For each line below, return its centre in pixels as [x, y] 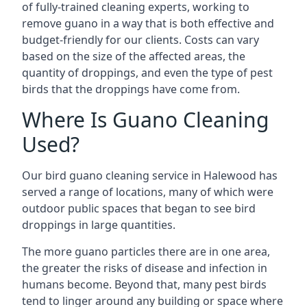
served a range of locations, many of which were [148, 192]
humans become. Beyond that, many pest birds [144, 284]
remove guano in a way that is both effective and [148, 23]
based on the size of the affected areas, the [134, 56]
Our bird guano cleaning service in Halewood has [150, 175]
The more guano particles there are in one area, [146, 251]
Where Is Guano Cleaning [145, 120]
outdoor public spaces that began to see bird [139, 208]
